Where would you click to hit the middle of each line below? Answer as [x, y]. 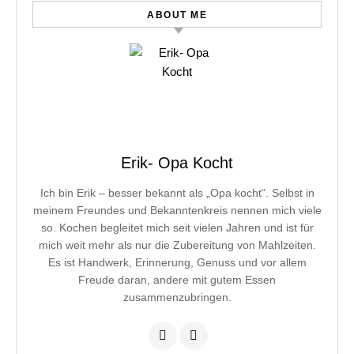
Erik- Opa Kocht [177, 163]
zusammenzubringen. [177, 297]
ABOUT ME [177, 15]
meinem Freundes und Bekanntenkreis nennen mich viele [177, 210]
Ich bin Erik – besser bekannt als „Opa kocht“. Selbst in [177, 193]
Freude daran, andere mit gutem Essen [177, 280]
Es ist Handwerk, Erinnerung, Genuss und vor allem [177, 262]
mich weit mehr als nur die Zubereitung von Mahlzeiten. [177, 245]
